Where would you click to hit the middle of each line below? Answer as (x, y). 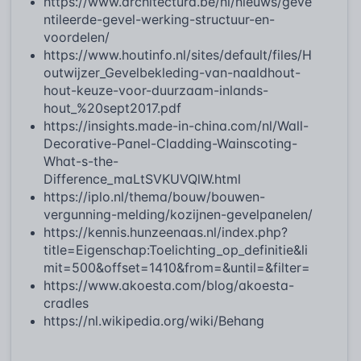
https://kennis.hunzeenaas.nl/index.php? (166, 232)
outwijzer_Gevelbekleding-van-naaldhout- (172, 72)
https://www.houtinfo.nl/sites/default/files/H (178, 54)
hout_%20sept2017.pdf (112, 108)
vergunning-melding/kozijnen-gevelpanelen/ (178, 214)
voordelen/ (77, 37)
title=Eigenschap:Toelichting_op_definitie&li (176, 249)
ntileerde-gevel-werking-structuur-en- (159, 19)
